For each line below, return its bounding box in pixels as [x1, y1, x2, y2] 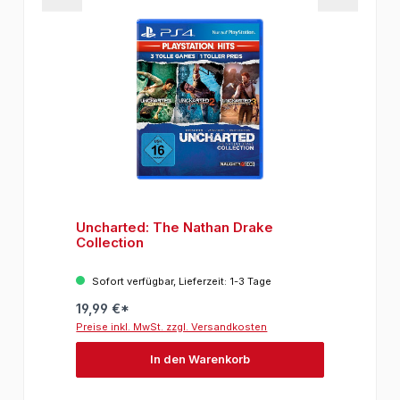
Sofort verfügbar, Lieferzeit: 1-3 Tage [89, 274, 272, 287]
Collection [76, 233, 145, 251]
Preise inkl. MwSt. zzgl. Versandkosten [76, 320, 268, 333]
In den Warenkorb [150, 353, 250, 367]
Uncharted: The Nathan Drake [76, 218, 274, 236]
